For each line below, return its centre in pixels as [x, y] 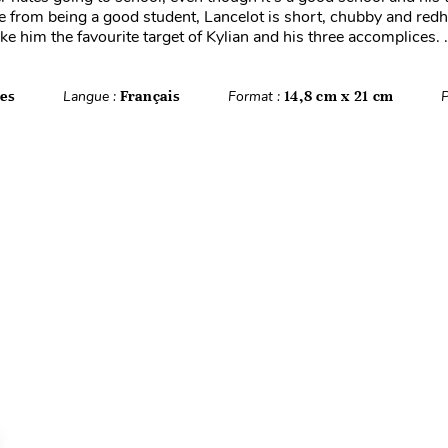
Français [150, 96]
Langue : [91, 96]
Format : [255, 96]
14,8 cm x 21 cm [339, 96]
